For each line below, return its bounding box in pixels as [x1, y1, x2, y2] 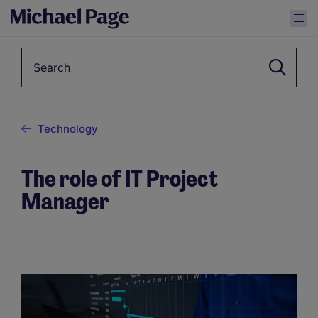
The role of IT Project [21, 164, 218, 194]
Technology [38, 122, 98, 136]
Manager [21, 187, 109, 216]
